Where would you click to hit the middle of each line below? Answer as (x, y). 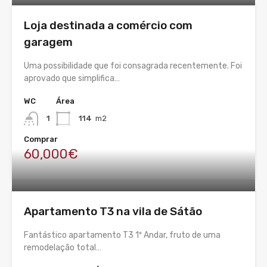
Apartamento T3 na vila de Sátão (113, 212)
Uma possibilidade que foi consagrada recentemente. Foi (133, 66)
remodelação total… (63, 248)
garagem (48, 42)
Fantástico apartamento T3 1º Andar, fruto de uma (122, 235)
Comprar (41, 139)
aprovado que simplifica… (72, 79)
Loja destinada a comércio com (108, 26)
